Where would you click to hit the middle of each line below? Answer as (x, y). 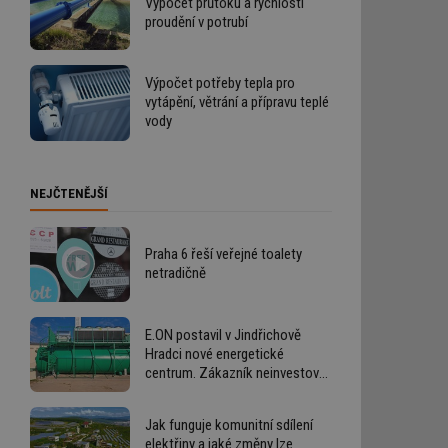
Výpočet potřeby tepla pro (220, 83)
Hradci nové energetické (214, 353)
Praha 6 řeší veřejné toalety (223, 254)
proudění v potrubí (196, 21)
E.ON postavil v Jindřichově (223, 334)
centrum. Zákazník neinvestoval (237, 372)
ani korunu (175, 391)
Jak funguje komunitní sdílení (229, 425)
